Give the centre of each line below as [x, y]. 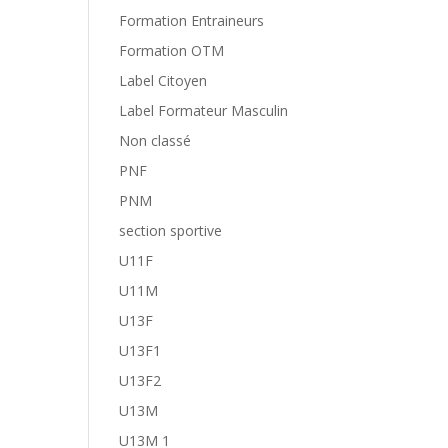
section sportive [171, 230]
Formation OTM [172, 50]
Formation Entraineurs [192, 20]
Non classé [155, 140]
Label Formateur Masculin [204, 110]
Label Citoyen [163, 80]
